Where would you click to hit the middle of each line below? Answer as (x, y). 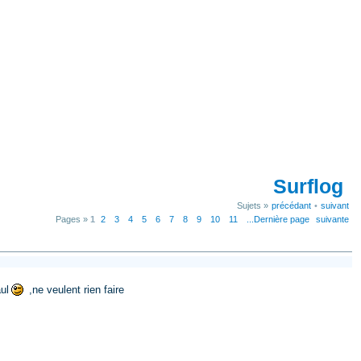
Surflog (308, 187)
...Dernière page (278, 219)
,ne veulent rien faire (75, 289)
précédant (291, 205)
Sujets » (253, 205)
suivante (332, 219)
